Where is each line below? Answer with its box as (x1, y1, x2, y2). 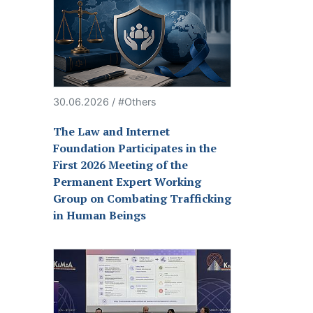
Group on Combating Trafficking (53, 191, 231, 207)
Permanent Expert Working (53, 174, 201, 190)
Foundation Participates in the (53, 140, 217, 156)
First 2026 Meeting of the (53, 157, 188, 173)
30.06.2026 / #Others (53, 96, 156, 108)
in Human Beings (53, 208, 146, 224)
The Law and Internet (53, 124, 170, 140)
